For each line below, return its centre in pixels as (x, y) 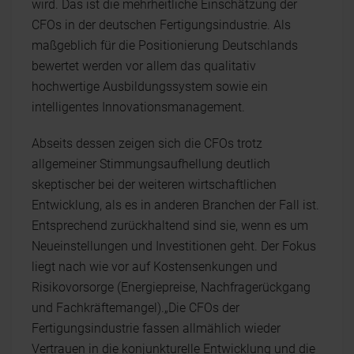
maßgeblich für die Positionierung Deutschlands (165, 45)
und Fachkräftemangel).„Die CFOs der (136, 308)
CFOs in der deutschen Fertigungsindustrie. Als (161, 25)
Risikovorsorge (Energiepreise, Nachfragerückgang (171, 287)
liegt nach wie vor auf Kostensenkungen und (154, 267)
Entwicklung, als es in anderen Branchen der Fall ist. (175, 205)
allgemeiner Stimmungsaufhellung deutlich (151, 164)
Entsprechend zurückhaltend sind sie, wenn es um (170, 226)
